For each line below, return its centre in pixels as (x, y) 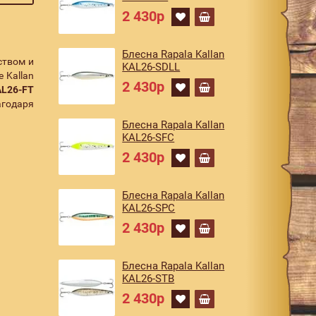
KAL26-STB (148, 279)
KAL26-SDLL (151, 67)
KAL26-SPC (149, 208)
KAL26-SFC (148, 138)
